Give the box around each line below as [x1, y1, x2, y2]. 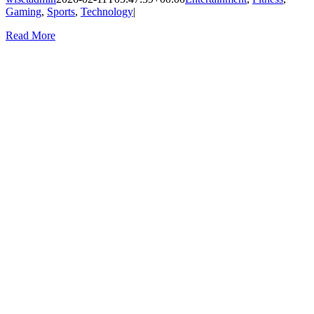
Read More [6, 29, 55, 41]
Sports [47, 5, 75, 18]
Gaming [6, 5, 41, 18]
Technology [81, 5, 133, 18]
